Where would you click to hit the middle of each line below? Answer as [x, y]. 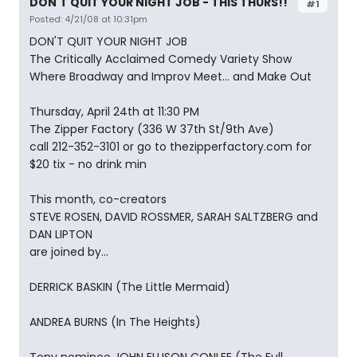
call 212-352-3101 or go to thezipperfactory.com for [171, 147]
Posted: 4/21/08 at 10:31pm [88, 19]
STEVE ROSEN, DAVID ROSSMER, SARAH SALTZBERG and [174, 217]
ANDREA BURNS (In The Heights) [115, 322]
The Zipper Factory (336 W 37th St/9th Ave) [152, 129]
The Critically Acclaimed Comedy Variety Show [161, 59]
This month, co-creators [98, 199]
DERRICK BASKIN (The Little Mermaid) [130, 287]
